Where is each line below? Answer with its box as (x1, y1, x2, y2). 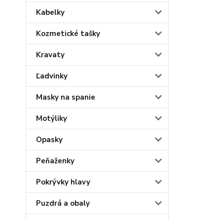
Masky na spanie (36, 92, 95, 103)
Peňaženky (36, 156, 74, 166)
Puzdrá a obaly (36, 198, 90, 209)
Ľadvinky (36, 71, 68, 81)
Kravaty (36, 50, 65, 60)
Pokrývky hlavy (36, 177, 90, 187)
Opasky (36, 135, 63, 145)
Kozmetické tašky (36, 29, 100, 39)
